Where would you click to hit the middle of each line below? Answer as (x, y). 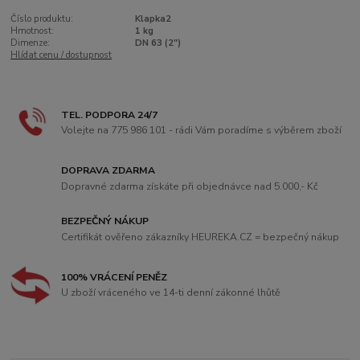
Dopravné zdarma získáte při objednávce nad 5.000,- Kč (190, 186)
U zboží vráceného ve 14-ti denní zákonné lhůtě (171, 293)
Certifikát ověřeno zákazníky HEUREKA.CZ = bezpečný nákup (200, 237)
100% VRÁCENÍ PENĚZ (115, 277)
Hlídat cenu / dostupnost (61, 55)
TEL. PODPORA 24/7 (110, 115)
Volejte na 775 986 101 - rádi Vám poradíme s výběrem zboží (202, 131)
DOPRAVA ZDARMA (108, 171)
